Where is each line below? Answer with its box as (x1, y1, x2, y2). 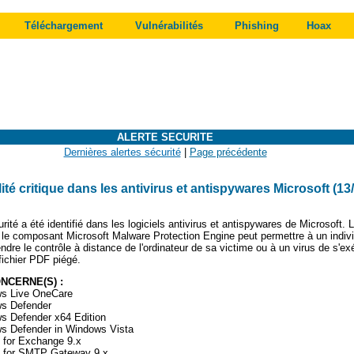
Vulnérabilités (135, 20, 203, 32)
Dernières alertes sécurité (63, 146, 181, 158)
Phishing (235, 20, 279, 32)
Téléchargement (24, 20, 103, 32)
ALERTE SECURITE (117, 131, 213, 143)
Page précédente (189, 146, 267, 158)
